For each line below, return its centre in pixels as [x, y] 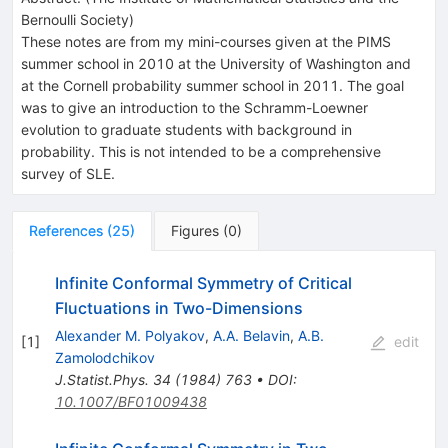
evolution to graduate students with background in [186, 129]
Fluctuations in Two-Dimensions [178, 307]
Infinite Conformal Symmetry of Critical [203, 282]
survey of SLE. [68, 173]
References [66, 230]
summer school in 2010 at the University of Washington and [216, 63]
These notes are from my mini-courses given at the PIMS [206, 41]
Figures [195, 230]
